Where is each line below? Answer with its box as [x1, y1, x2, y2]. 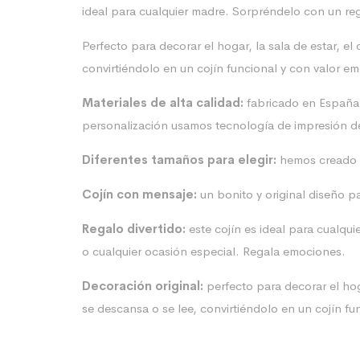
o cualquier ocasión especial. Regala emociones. [82, 243, 346, 259]
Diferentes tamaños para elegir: [82, 152, 276, 167]
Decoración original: [82, 278, 203, 293]
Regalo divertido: [82, 221, 186, 236]
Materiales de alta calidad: [82, 95, 243, 110]
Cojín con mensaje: [82, 186, 200, 202]
